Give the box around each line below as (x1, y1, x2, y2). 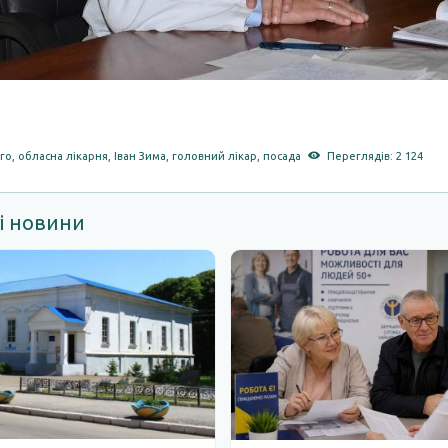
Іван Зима (114, 149, 167, 162)
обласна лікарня (18, 149, 109, 162)
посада (263, 149, 302, 162)
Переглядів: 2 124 (326, 149, 423, 162)
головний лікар (172, 149, 258, 162)
